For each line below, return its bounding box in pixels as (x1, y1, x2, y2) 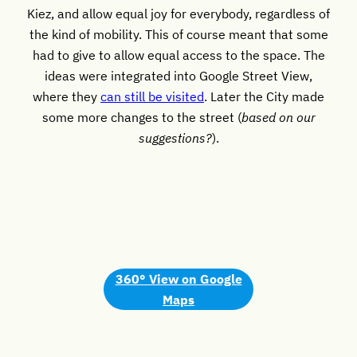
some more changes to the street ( (41, 108, 241, 125)
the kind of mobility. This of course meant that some (29, 25, 328, 42)
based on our (241, 108, 316, 125)
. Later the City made (204, 87, 324, 104)
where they (33, 87, 100, 104)
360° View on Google (115, 269, 242, 287)
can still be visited (100, 87, 204, 104)
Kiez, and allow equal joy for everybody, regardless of (27, 4, 330, 22)
